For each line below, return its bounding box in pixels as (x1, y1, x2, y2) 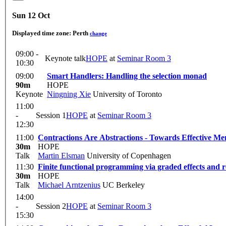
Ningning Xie (47, 90, 91, 99)
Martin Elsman (38, 151, 85, 160)
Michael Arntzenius (38, 181, 100, 190)
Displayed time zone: (12, 29, 73, 37)
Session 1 (36, 111, 66, 120)
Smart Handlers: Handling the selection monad (47, 72, 207, 81)
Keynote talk (45, 54, 86, 63)
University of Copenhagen (85, 151, 171, 160)
